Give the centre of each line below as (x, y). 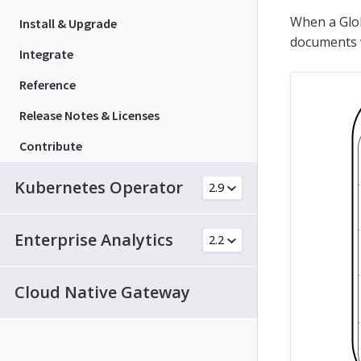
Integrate (46, 54)
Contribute (51, 145)
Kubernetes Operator (99, 187)
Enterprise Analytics (94, 239)
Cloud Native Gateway (102, 292)
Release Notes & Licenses (89, 115)
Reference (48, 84)
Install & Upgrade (68, 23)
